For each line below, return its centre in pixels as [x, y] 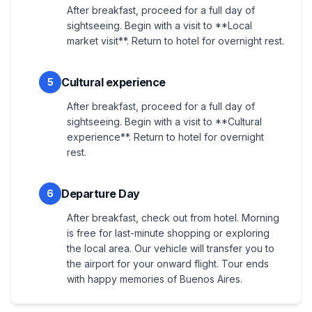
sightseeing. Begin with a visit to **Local [159, 26]
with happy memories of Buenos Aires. [155, 279]
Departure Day [101, 194]
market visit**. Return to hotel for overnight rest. [175, 41]
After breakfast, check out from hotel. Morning [173, 218]
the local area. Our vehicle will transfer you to [171, 249]
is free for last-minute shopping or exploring [168, 233]
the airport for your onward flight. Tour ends [168, 264]
